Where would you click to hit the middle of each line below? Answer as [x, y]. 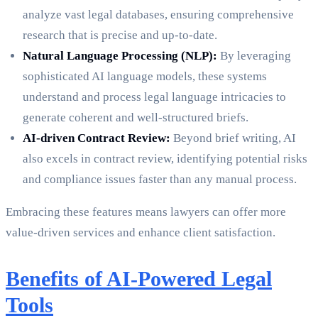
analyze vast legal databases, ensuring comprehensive [158, 15]
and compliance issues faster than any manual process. [160, 180]
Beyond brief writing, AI [233, 138]
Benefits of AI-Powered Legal [139, 279]
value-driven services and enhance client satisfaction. [141, 233]
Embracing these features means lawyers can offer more [146, 212]
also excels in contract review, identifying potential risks [165, 159]
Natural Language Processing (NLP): [120, 56]
